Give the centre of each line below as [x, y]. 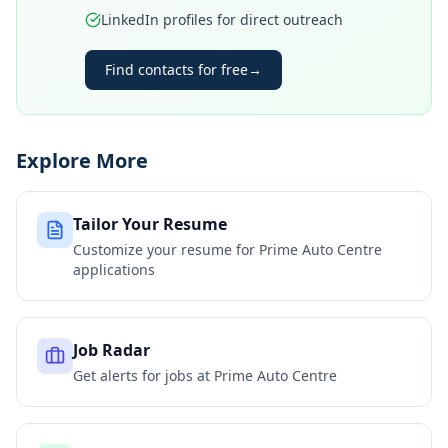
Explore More [82, 160]
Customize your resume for [166, 249]
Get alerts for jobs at [143, 375]
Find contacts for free [176, 69]
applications [114, 269]
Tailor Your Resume [150, 224]
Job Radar [111, 350]
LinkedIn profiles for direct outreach [222, 19]
